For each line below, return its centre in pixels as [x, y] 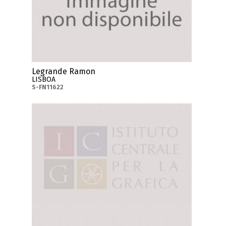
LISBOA [44, 80]
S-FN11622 [48, 88]
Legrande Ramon [64, 72]
